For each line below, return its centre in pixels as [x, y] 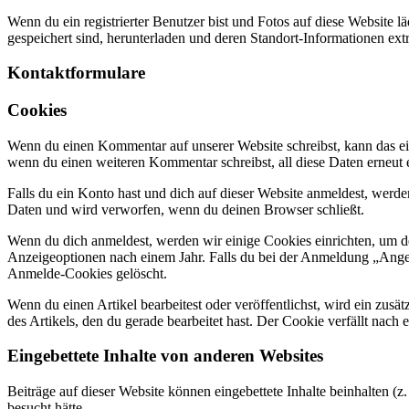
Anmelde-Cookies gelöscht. [87, 273]
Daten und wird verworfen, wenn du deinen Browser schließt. [186, 209]
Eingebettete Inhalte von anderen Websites [165, 356]
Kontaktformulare [76, 73]
